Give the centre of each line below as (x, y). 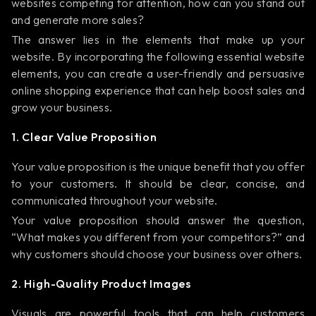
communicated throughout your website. (115, 200)
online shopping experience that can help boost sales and (158, 90)
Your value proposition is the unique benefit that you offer (158, 166)
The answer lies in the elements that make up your (158, 39)
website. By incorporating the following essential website (158, 56)
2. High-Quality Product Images (101, 284)
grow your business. (62, 107)
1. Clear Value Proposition (84, 137)
